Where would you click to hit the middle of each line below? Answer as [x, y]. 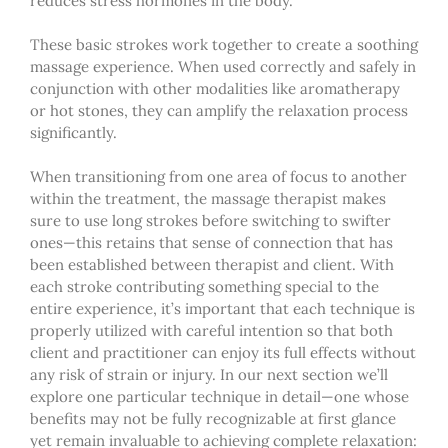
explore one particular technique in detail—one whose [219, 396]
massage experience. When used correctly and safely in [223, 66]
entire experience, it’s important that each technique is [222, 308]
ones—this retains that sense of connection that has [211, 242]
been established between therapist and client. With [212, 264]
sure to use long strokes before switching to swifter [210, 220]
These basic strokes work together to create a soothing [224, 44]
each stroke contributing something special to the [204, 286]
